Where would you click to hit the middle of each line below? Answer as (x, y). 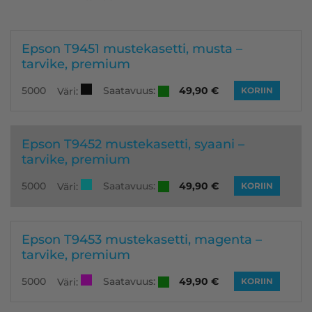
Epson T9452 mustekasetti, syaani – (133, 143)
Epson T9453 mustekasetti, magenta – (142, 239)
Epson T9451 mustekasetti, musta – (132, 48)
